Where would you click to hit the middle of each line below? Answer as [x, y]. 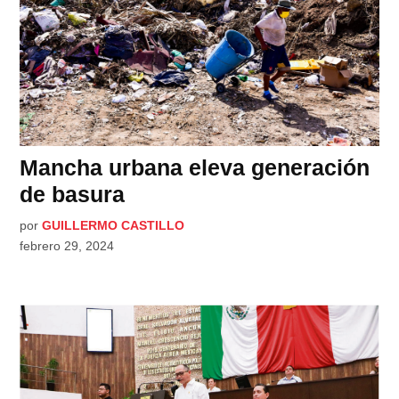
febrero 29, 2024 [67, 246]
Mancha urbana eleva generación [195, 168]
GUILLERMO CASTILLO [114, 226]
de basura [73, 195]
